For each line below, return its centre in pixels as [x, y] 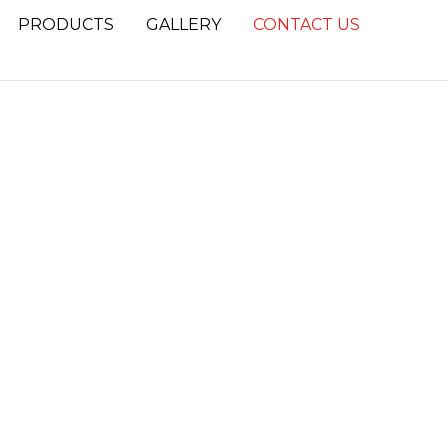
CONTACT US [306, 24]
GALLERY [183, 24]
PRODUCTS [66, 24]
